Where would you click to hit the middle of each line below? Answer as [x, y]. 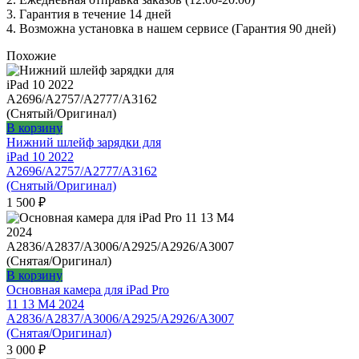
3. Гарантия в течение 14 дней [89, 14]
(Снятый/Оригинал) [61, 186]
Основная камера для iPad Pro [88, 290]
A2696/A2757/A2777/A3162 [82, 171]
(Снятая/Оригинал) [59, 333]
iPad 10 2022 [40, 157]
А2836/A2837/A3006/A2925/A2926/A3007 [120, 319]
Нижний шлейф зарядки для [84, 143]
